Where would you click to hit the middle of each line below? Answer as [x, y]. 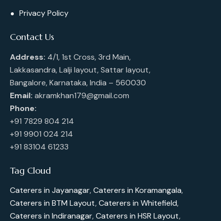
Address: [28, 57]
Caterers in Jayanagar [50, 190]
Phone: [23, 108]
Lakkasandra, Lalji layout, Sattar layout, [80, 70]
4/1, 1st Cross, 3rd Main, [88, 57]
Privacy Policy [44, 13]
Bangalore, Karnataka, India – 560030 [78, 82]
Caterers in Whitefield [138, 203]
